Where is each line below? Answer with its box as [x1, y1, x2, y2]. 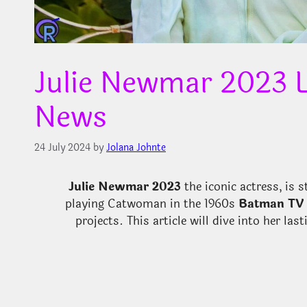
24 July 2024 [34, 139, 90, 156]
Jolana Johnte [106, 139, 166, 156]
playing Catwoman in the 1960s [64, 194, 238, 213]
